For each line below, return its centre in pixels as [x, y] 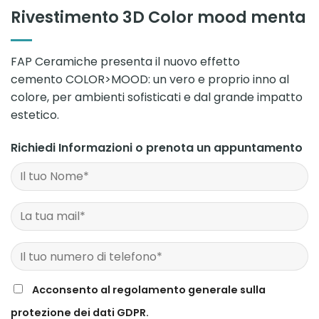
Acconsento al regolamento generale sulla [149, 290]
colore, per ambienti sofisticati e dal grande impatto [157, 97]
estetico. [35, 115]
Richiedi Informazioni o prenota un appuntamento [157, 147]
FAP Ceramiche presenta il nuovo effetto [125, 61]
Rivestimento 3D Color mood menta [158, 17]
